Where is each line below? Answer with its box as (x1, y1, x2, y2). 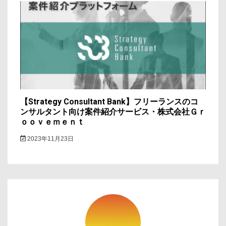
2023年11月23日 (25, 135, 74, 142)
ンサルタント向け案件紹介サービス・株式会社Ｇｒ (20, 106, 206, 117)
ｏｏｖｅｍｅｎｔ (20, 117, 85, 127)
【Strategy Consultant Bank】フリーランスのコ (20, 96, 198, 106)
